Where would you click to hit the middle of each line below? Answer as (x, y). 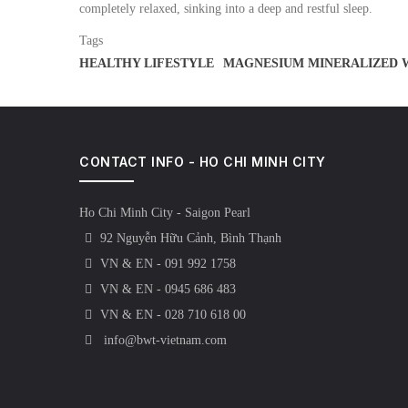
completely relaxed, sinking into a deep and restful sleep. (226, 9)
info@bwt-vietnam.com (163, 340)
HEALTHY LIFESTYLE (147, 63)
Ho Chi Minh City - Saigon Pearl (165, 213)
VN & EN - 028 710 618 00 (173, 315)
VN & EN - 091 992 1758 (168, 264)
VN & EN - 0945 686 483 (168, 289)
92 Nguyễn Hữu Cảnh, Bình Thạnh (191, 238)
